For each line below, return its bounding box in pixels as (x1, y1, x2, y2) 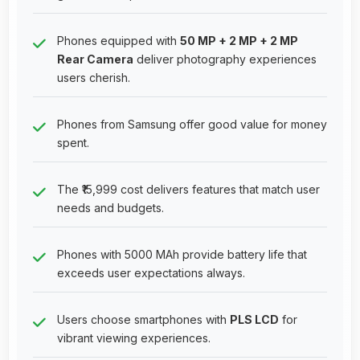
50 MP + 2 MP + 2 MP (180, 33, 298, 47)
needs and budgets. (57, 200, 164, 215)
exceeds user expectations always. (57, 265, 245, 280)
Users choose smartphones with (57, 312, 230, 326)
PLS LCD (230, 312, 279, 326)
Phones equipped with (57, 33, 180, 47)
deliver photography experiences (133, 51, 317, 66)
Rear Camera (57, 51, 133, 66)
